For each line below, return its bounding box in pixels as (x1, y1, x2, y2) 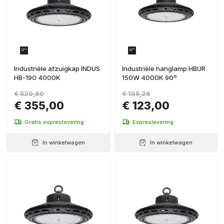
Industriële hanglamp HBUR (121, 64, 205, 72)
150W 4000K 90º (121, 73, 177, 81)
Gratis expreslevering (24, 118, 84, 125)
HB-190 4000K (14, 73, 60, 81)
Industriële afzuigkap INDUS (14, 64, 100, 72)
